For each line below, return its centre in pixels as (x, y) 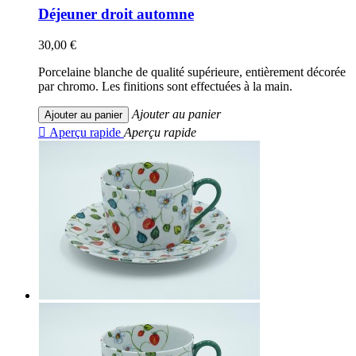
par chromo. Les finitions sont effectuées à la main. (165, 86)
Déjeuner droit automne (116, 14)
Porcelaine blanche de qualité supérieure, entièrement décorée (192, 72)
